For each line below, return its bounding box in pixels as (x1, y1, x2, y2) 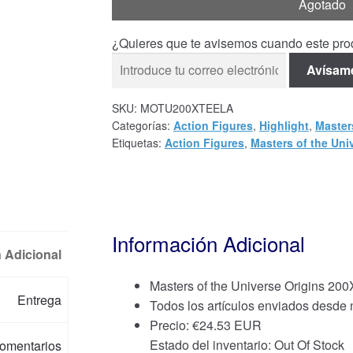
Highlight (258, 117, 309, 134)
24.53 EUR (199, 316, 262, 335)
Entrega (17, 291, 62, 310)
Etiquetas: (111, 135, 165, 151)
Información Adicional (111, 229, 305, 258)
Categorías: (111, 117, 173, 134)
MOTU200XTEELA (139, 100, 233, 117)
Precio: (149, 316, 192, 335)
